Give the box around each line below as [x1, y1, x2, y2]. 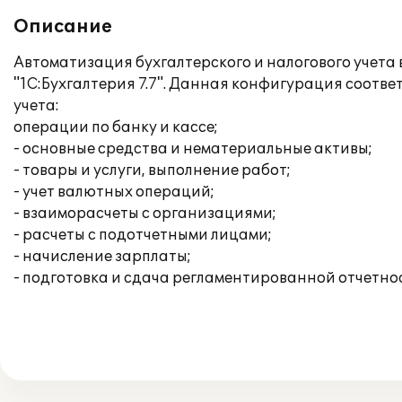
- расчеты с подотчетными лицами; [13, 226, 272, 244]
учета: [13, 97, 59, 115]
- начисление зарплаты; [13, 248, 191, 266]
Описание [13, 16, 112, 38]
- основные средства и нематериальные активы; [13, 140, 372, 158]
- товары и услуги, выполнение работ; [13, 162, 291, 179]
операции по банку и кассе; [13, 118, 218, 136]
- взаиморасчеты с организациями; [13, 205, 276, 223]
